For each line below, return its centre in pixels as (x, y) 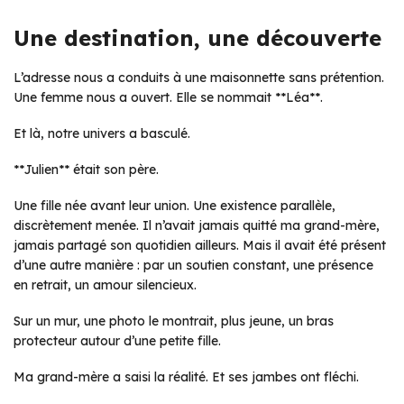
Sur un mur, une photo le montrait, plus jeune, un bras (174, 321)
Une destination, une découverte (197, 38)
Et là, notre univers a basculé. (102, 133)
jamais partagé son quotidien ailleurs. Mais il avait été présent (200, 245)
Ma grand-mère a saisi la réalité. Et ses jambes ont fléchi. (186, 377)
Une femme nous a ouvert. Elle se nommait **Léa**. (168, 97)
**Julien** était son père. (86, 170)
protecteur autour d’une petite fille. (117, 341)
